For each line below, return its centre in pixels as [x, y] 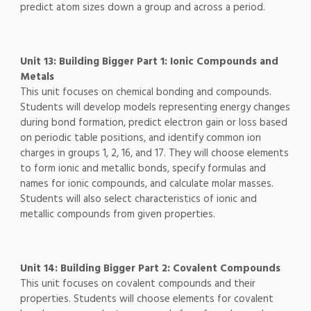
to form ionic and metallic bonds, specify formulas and [143, 169]
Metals [37, 77]
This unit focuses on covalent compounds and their [137, 284]
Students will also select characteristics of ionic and [138, 200]
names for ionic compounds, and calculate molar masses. [146, 184]
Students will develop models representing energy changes [155, 108]
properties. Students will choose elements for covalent [146, 300]
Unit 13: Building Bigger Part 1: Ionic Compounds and [149, 62]
